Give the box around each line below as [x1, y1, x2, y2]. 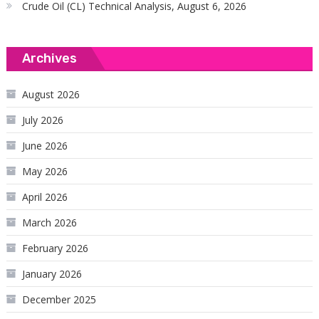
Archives [21, 51, 77, 67]
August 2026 [21, 88, 80, 102]
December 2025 [21, 293, 96, 307]
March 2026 [21, 216, 77, 230]
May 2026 [21, 164, 68, 179]
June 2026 [21, 139, 68, 153]
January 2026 [21, 267, 82, 281]
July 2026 [21, 113, 63, 127]
